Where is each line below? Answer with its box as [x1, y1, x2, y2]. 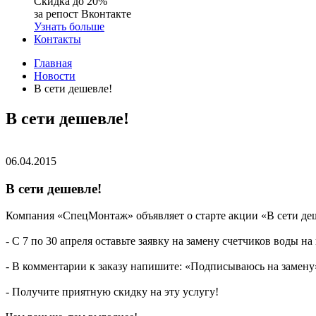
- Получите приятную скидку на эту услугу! [6, 286, 219, 298]
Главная [34, 57, 72, 69]
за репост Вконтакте [34, 8, 131, 20]
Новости [34, 70, 75, 82]
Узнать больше [34, 20, 104, 32]
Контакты [34, 33, 81, 45]
